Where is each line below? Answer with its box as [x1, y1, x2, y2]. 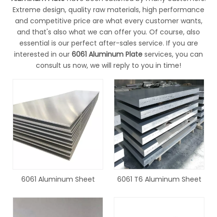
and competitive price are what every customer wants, [15, 16, 202, 26]
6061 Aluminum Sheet [21, 174, 95, 184]
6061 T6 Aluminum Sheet [117, 174, 201, 184]
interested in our [14, 49, 72, 59]
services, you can [142, 49, 203, 59]
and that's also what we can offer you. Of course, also [17, 27, 200, 37]
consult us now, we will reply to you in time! [36, 61, 181, 70]
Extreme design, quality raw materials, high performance [13, 5, 204, 15]
